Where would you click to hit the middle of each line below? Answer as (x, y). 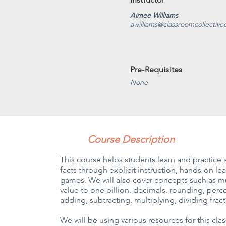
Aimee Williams (154, 15)
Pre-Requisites (156, 69)
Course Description (131, 139)
